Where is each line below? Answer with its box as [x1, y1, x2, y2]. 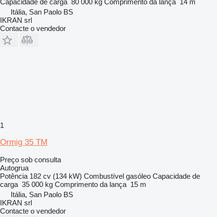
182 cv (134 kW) [30, 171, 82, 180]
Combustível [84, 171, 124, 180]
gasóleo [126, 171, 151, 180]
